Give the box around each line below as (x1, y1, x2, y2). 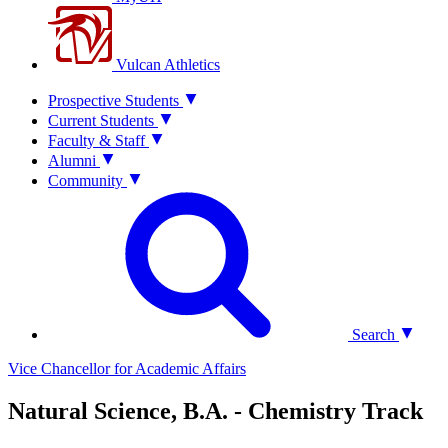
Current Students (48, 112, 154, 129)
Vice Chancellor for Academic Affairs (8, 360, 246, 377)
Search (348, 326, 395, 343)
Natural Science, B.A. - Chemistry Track (8, 397, 423, 424)
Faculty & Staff (48, 132, 145, 149)
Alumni (48, 152, 96, 169)
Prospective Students (48, 92, 179, 109)
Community (48, 172, 123, 189)
